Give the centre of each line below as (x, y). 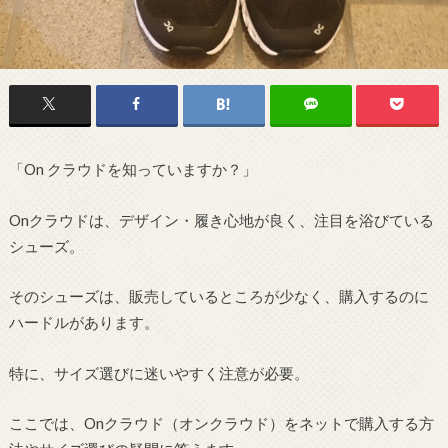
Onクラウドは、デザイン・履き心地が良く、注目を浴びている (221, 219)
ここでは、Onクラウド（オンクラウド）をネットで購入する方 (221, 423)
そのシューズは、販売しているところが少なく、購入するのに (218, 296)
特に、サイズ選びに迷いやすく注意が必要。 (158, 372)
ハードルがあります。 (83, 322)
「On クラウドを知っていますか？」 (132, 169)
